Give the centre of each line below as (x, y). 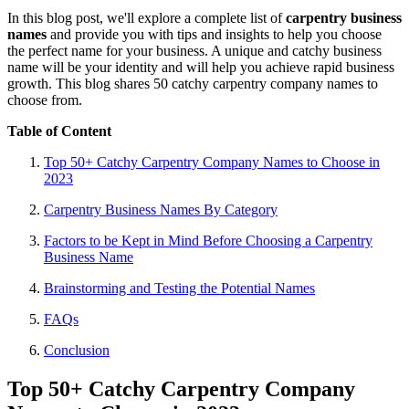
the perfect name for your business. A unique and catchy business (194, 51)
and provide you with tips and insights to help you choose (214, 35)
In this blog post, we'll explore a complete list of (147, 18)
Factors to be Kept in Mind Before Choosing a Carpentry (208, 241)
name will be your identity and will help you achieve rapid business (201, 68)
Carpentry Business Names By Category (161, 210)
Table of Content (59, 131)
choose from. (45, 100)
